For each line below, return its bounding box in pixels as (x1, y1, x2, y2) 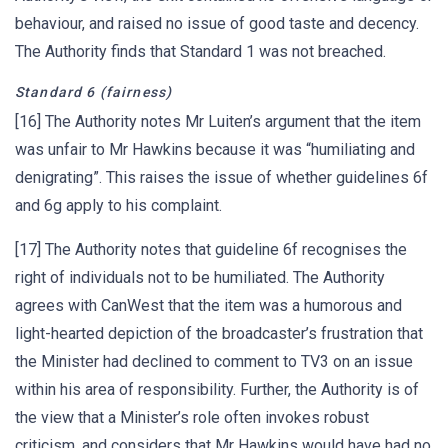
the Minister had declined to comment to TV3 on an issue (15, 352, 413, 371)
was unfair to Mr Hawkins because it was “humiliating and (15, 140, 415, 159)
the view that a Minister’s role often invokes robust (15, 408, 369, 427)
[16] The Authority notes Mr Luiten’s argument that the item (15, 112, 421, 131)
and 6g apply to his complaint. (15, 196, 222, 215)
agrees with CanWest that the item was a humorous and (15, 296, 402, 315)
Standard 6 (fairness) (15, 84, 173, 100)
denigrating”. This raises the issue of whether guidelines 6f (15, 168, 428, 187)
